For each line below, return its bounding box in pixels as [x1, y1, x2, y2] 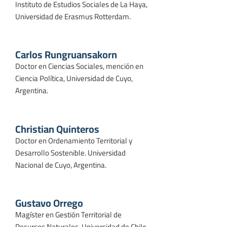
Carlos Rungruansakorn [15, 45, 117, 64]
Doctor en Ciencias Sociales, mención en [15, 59, 143, 74]
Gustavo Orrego [15, 194, 83, 213]
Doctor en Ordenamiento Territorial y [15, 133, 132, 148]
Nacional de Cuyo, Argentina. [15, 157, 106, 172]
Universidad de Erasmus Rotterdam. [15, 9, 131, 24]
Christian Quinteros [15, 119, 99, 138]
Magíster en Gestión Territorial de [15, 207, 122, 222]
